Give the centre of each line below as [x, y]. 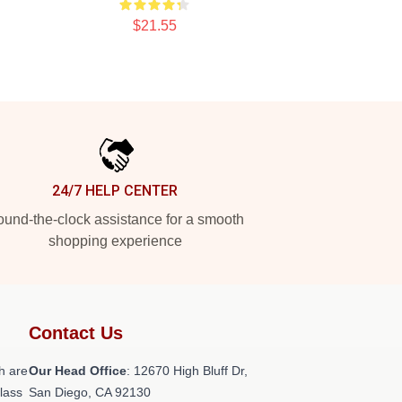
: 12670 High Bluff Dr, [187, 371]
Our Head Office [78, 371]
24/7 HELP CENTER [115, 191]
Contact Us [76, 333]
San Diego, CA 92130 [90, 392]
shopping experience [115, 241]
